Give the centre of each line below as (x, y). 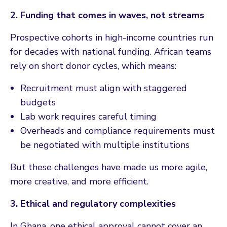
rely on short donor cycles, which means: (93, 66)
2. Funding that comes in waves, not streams (107, 15)
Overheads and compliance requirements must (118, 130)
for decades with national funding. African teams (111, 51)
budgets (38, 102)
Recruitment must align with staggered (104, 88)
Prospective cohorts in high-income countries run (112, 37)
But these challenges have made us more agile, (109, 167)
